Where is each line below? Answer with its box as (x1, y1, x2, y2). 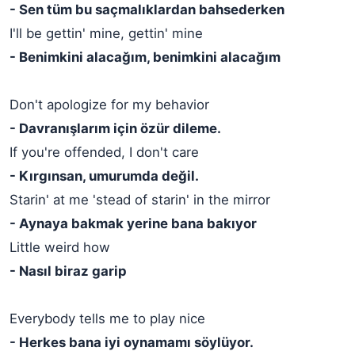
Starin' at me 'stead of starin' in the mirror (10, 192, 270, 208)
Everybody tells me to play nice (10, 311, 205, 326)
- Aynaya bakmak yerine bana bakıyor (10, 216, 257, 231)
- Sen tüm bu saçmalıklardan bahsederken (10, 2, 284, 17)
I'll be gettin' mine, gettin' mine (10, 25, 203, 41)
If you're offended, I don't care (10, 144, 199, 160)
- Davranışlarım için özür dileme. (10, 120, 221, 136)
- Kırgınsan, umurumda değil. (10, 168, 199, 184)
